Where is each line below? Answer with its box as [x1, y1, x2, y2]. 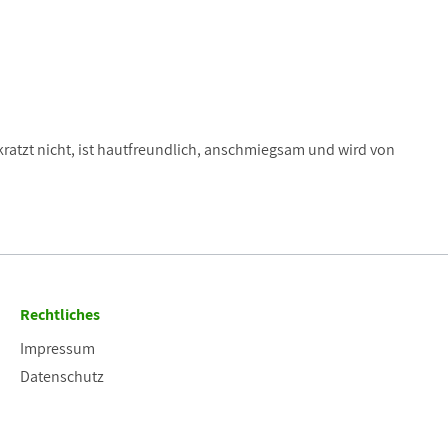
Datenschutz [20, 366, 104, 388]
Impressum [20, 338, 95, 360]
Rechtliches [20, 304, 100, 326]
